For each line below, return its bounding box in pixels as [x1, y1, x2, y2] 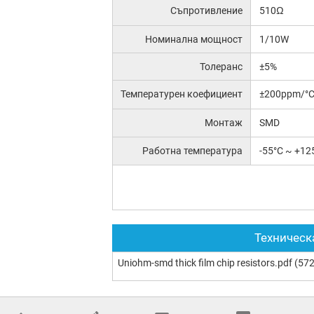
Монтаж [205, 117, 243, 129]
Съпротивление [170, 4, 243, 16]
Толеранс [200, 61, 243, 73]
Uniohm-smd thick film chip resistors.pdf [118, 257, 292, 268]
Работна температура [142, 144, 243, 156]
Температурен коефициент [121, 88, 243, 100]
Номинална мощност [145, 33, 243, 45]
